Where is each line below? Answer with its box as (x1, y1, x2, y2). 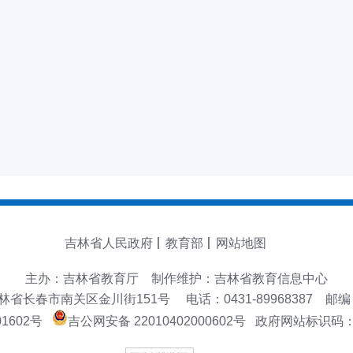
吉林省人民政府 (65, 236, 153, 250)
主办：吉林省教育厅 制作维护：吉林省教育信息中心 (25, 272, 328, 285)
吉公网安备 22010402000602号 (67, 314, 246, 328)
